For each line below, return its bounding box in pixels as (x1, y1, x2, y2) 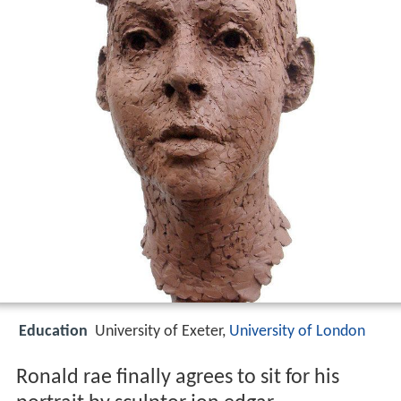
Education (19, 323, 88, 341)
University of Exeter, (95, 323, 229, 341)
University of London (229, 323, 365, 341)
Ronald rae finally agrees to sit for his (15, 367, 339, 389)
